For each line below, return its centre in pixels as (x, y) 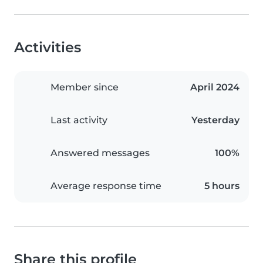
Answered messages (100, 153)
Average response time (106, 186)
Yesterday (215, 120)
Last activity (79, 120)
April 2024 (215, 87)
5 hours (222, 186)
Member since (85, 87)
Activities (48, 48)
